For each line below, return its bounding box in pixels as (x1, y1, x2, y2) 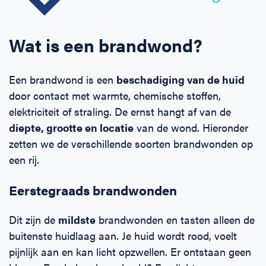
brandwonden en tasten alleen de (96, 212, 255, 227)
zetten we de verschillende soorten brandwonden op (9, 136, 253, 151)
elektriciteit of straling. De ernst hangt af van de (9, 104, 231, 119)
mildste (58, 212, 96, 227)
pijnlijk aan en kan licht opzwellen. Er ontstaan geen (9, 244, 251, 259)
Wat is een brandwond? (9, 32, 202, 58)
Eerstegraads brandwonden (9, 180, 177, 199)
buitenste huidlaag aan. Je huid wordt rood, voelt (9, 228, 237, 243)
